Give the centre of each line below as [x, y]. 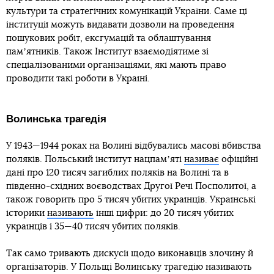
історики [27, 213]
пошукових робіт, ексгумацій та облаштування [109, 38]
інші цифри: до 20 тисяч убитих [164, 213]
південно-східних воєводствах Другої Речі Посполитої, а [131, 186]
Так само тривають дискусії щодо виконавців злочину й [130, 254]
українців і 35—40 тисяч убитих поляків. [93, 227]
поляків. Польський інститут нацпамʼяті [95, 159]
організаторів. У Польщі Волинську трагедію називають [129, 267]
